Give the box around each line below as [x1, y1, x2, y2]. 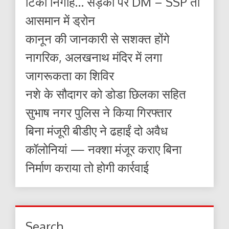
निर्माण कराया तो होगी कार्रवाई [26, 159, 149, 175]
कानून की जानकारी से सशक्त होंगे [26, 30, 170, 47]
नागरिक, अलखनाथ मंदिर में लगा [26, 49, 162, 65]
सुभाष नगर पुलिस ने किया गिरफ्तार [26, 104, 172, 120]
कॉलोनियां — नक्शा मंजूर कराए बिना [26, 141, 181, 157]
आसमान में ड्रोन [26, 12, 95, 28]
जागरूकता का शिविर [26, 67, 114, 83]
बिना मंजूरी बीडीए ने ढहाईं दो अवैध [26, 122, 168, 139]
